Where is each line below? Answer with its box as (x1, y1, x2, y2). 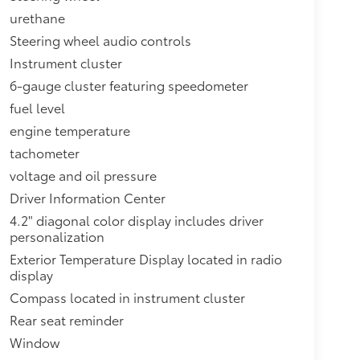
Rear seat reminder (9, 309, 124, 329)
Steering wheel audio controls (9, 30, 191, 49)
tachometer (9, 142, 80, 162)
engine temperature (9, 120, 130, 139)
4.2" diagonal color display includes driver (9, 210, 264, 229)
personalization (9, 226, 104, 245)
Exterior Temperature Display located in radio (9, 248, 282, 268)
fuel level (9, 97, 65, 117)
